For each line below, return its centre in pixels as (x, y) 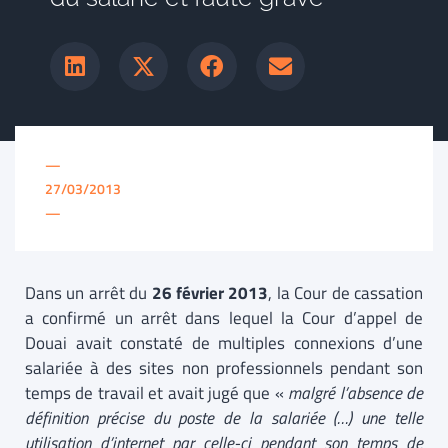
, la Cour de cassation (346, 293)
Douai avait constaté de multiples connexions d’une (224, 343)
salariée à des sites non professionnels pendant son (224, 368)
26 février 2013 (210, 293)
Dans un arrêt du (88, 293)
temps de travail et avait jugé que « (157, 393)
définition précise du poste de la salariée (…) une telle (224, 418)
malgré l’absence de (356, 393)
